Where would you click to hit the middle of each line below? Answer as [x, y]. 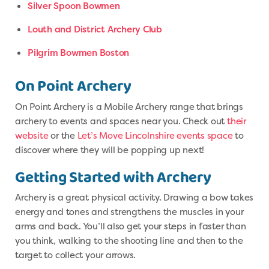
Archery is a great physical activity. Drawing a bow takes [134, 198]
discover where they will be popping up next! [110, 150]
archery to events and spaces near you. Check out [121, 121]
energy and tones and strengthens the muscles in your [129, 212]
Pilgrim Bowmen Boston [79, 53]
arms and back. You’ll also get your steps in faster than [131, 226]
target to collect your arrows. [76, 255]
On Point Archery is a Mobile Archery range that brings [129, 107]
